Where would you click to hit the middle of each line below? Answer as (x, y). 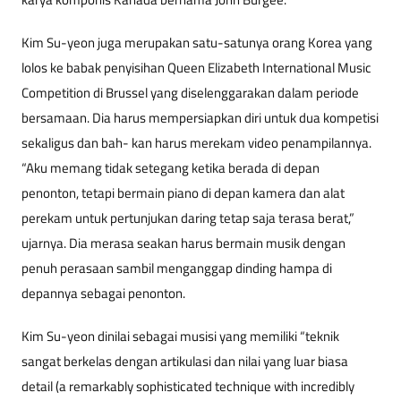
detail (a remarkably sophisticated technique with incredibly (188, 386)
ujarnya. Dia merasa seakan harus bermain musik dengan (183, 243)
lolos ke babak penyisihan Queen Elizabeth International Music (196, 67)
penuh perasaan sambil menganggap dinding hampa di (177, 268)
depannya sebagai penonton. (103, 293)
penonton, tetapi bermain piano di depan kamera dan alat (183, 192)
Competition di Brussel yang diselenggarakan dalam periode (190, 92)
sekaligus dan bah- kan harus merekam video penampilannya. (196, 142)
